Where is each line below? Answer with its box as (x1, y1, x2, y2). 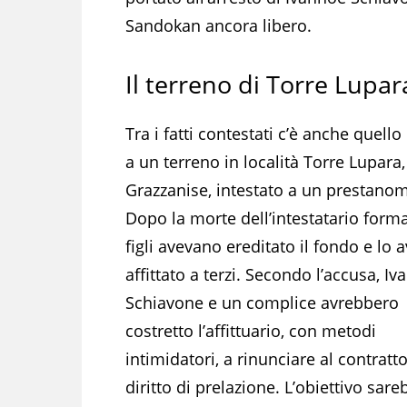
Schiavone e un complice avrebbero (125, 291, 399, 313)
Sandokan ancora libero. (125, 14, 312, 36)
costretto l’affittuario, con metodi (125, 319, 376, 342)
